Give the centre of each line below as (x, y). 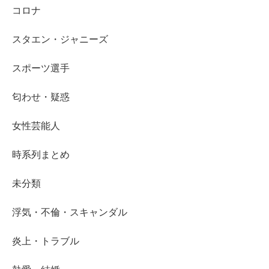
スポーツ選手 (41, 68)
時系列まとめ (41, 155)
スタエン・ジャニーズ (60, 40)
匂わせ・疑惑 (41, 97)
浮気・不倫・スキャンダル (70, 213)
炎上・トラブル (46, 241)
